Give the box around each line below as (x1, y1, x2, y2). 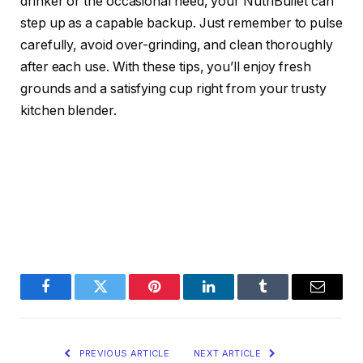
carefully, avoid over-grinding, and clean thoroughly (20, 37, 333, 53)
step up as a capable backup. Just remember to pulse (20, 15, 343, 32)
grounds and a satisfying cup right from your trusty (20, 81, 327, 97)
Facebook (45, 291, 101, 306)
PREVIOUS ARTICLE (76, 347, 169, 359)
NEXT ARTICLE (194, 347, 264, 359)
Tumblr (262, 291, 305, 306)
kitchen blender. (20, 103, 117, 119)
